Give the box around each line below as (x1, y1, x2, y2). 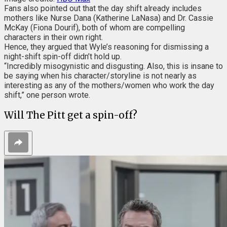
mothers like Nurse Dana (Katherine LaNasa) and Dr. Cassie (4, 13, 213, 23)
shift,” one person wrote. (4, 90, 90, 100)
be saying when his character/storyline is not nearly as (4, 71, 197, 81)
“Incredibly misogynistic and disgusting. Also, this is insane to (4, 61, 223, 71)
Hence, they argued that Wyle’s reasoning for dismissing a (4, 42, 209, 52)
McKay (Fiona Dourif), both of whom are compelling (4, 23, 185, 33)
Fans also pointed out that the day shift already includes (4, 4, 202, 14)
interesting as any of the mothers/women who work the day (4, 81, 214, 91)
